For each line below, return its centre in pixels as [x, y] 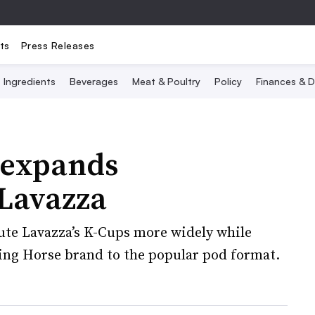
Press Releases [58, 45]
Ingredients [30, 81]
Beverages [94, 81]
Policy [228, 81]
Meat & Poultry [166, 81]
